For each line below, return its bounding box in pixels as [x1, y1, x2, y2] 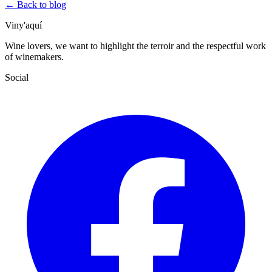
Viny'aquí [5, 20, 42, 31]
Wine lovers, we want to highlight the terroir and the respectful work [5, 41, 266, 52]
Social [5, 72, 29, 83]
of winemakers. [5, 52, 64, 63]
